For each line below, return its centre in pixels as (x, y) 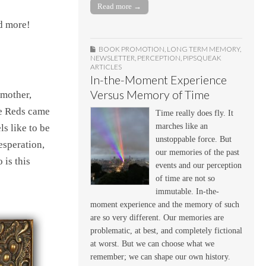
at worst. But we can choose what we (152, 243)
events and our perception (199, 165)
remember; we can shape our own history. (160, 256)
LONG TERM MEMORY (203, 49)
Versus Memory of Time (150, 94)
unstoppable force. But (194, 139)
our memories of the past (197, 152)
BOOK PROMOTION (132, 49)
